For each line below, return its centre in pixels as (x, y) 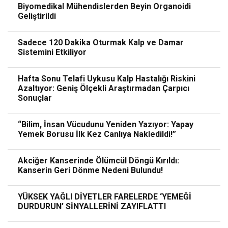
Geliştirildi (37, 16)
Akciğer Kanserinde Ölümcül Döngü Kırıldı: (98, 161)
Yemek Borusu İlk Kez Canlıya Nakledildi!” (97, 134)
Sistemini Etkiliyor (52, 52)
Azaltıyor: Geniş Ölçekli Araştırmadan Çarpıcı (104, 89)
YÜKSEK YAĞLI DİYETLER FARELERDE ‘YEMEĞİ (105, 197)
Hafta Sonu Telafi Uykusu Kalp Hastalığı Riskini (107, 79)
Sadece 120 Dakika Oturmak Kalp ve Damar (101, 43)
